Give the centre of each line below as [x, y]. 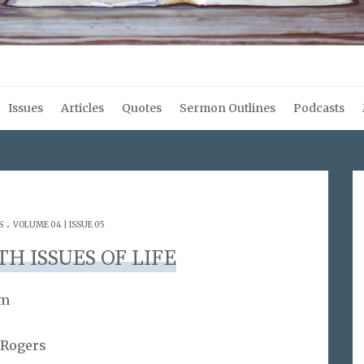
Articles [82, 108]
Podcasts [319, 108]
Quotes [142, 108]
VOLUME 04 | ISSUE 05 [58, 225]
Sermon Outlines [227, 108]
